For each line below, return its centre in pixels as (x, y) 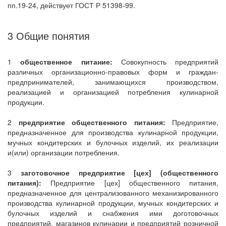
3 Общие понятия (49, 36)
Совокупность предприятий (165, 62)
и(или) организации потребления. (64, 152)
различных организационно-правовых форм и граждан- (113, 72)
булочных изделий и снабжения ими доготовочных (113, 213)
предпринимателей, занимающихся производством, (113, 82)
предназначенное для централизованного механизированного (113, 193)
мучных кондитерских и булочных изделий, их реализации (113, 142)
